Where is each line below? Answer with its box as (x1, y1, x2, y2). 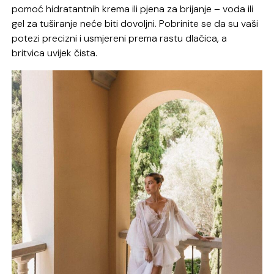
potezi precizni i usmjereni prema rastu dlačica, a (12, 32, 228, 45)
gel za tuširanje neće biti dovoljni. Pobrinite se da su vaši (12, 17, 259, 31)
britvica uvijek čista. (12, 46, 98, 60)
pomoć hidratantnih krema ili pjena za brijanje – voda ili (12, 2, 254, 16)
